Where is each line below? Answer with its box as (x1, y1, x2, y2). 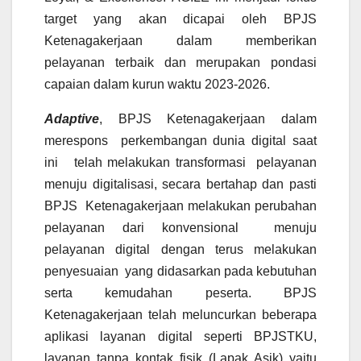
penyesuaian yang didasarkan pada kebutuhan (44, 264, 317, 279)
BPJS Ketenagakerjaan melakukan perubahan (44, 199, 317, 214)
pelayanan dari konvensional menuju (44, 221, 317, 235)
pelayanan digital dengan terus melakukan (44, 243, 317, 257)
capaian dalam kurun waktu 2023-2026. (44, 77, 273, 92)
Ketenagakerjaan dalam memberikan (44, 34, 317, 48)
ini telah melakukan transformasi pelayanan (44, 156, 317, 170)
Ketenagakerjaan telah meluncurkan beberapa (44, 308, 317, 322)
